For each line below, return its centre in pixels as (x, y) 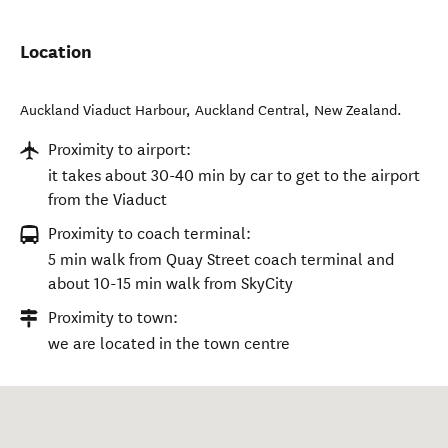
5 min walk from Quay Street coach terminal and (221, 259)
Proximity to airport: (119, 149)
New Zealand (355, 110)
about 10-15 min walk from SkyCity (170, 283)
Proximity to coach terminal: (149, 233)
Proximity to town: (113, 317)
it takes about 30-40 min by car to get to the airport (234, 175)
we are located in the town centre (169, 343)
